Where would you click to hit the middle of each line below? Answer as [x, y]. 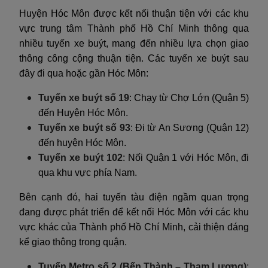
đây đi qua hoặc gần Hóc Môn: [84, 73]
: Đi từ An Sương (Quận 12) [190, 127]
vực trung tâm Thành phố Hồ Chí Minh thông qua [134, 28]
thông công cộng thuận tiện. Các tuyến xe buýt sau [134, 58]
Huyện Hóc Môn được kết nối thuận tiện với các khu [134, 13]
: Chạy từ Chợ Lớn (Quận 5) [189, 98]
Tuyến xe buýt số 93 [84, 127]
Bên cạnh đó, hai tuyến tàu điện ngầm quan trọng [134, 197]
